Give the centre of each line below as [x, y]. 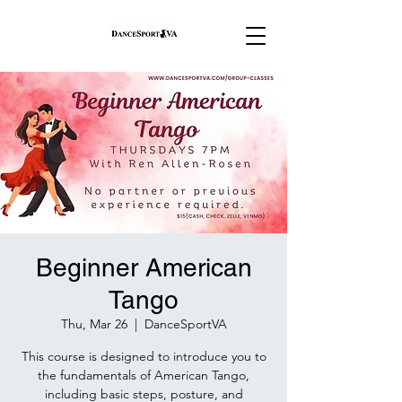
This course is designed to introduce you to [144, 356]
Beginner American [144, 267]
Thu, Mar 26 [94, 324]
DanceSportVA [185, 324]
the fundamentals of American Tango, [144, 375]
